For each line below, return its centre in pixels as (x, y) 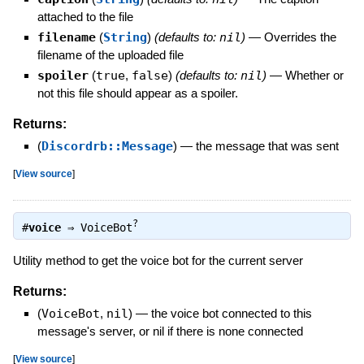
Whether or (314, 76)
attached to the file (85, 17)
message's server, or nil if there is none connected (170, 331)
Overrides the (300, 37)
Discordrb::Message (107, 146)
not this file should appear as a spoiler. (137, 93)
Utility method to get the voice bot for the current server (158, 260)
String (125, 38)
